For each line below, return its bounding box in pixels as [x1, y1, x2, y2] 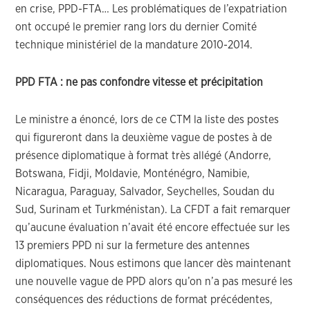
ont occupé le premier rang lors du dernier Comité [15, 21, 257, 33]
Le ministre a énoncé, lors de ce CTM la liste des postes [15, 114, 280, 125]
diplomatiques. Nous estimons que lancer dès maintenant [15, 258, 292, 269]
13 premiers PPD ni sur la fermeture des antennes [15, 240, 250, 251]
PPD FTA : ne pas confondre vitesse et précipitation [15, 77, 264, 88]
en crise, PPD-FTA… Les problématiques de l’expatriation [15, 3, 288, 15]
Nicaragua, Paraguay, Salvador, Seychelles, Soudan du [15, 186, 275, 197]
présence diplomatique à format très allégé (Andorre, [15, 150, 272, 161]
